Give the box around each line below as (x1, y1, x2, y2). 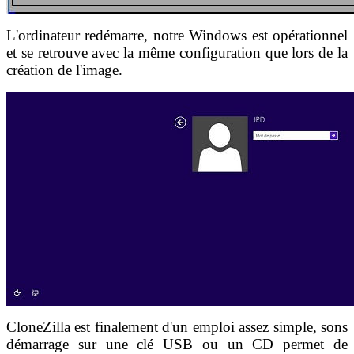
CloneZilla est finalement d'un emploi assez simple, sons (6, 318, 348, 335)
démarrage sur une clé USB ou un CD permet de (6, 335, 348, 352)
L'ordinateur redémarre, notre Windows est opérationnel (6, 26, 348, 43)
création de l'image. (6, 61, 122, 78)
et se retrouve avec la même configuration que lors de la (6, 43, 348, 61)
